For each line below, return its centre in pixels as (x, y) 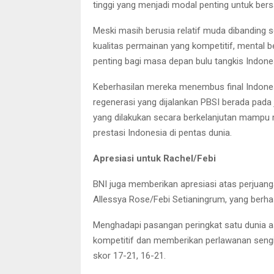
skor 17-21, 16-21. (129, 255)
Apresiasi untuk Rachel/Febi (154, 158)
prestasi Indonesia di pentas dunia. (162, 132)
